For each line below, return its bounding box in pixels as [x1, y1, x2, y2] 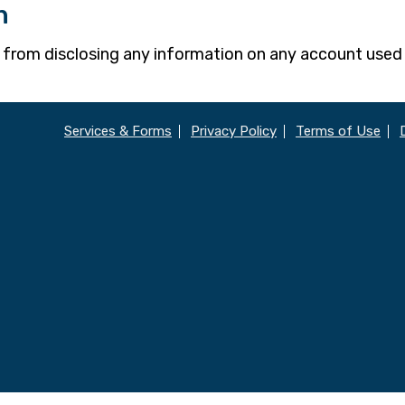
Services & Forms [64, 123, 172, 140]
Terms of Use [296, 123, 381, 140]
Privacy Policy [191, 123, 277, 140]
